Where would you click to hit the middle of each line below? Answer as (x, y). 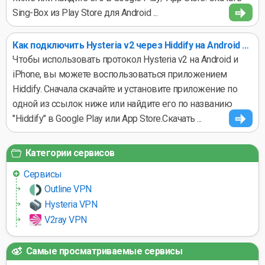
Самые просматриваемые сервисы (103, 251)
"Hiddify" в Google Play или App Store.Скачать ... (107, 119)
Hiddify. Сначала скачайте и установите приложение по (125, 89)
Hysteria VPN (71, 204)
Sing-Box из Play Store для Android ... (85, 13)
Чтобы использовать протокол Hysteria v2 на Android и (125, 59)
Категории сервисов (69, 153)
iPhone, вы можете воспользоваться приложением (120, 74)
